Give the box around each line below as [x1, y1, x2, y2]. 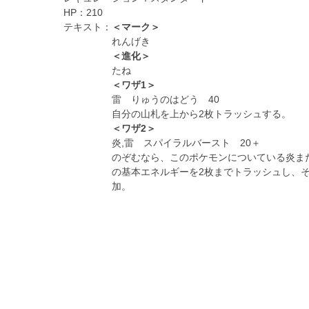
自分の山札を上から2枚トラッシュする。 [111, 108, 291, 120]
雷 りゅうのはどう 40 [111, 94, 219, 106]
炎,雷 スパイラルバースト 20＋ [111, 137, 261, 149]
